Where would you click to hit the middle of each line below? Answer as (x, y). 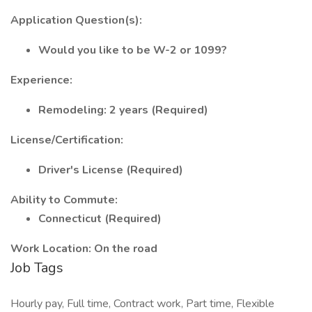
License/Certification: (67, 140)
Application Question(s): (76, 20)
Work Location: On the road (84, 249)
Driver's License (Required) (111, 170)
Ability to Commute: (64, 200)
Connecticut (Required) (100, 219)
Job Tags (37, 268)
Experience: (41, 80)
